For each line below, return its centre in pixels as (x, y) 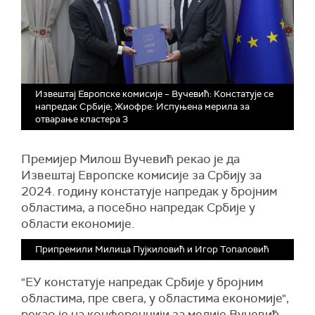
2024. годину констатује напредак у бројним (149, 192)
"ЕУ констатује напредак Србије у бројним (142, 282)
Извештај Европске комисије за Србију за (141, 175)
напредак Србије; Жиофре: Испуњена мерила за (142, 107)
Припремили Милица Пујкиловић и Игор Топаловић (152, 250)
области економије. (78, 224)
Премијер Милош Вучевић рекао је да (130, 159)
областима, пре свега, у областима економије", (155, 298)
